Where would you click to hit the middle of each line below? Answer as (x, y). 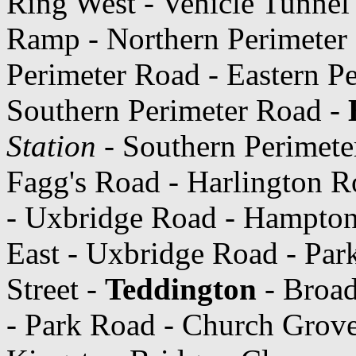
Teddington (181, 288)
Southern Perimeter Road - (177, 110)
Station (51, 145)
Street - (56, 288)
